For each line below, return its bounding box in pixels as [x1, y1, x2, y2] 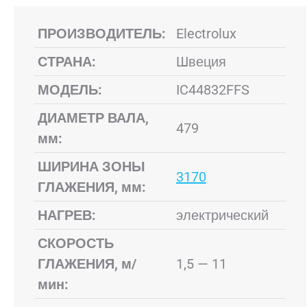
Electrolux [176, 25, 236, 42]
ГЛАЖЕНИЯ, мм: [38, 179, 146, 195]
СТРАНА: [38, 53, 96, 70]
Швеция [176, 53, 226, 70]
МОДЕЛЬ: [38, 82, 102, 98]
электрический [176, 207, 269, 223]
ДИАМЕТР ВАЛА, [38, 110, 149, 126]
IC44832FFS [176, 82, 249, 98]
